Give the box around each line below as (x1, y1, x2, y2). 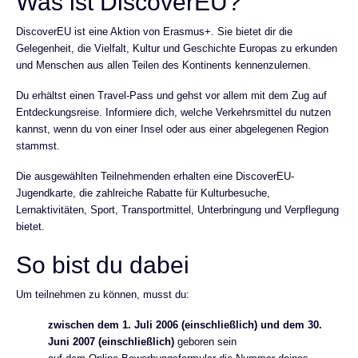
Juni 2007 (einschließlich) (48, 336, 174, 348)
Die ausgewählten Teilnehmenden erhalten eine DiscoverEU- (16, 170, 294, 183)
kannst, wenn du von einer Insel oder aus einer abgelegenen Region (16, 123, 328, 136)
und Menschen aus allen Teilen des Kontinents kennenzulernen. (16, 59, 317, 72)
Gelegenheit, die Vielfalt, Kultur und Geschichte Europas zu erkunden (16, 42, 337, 55)
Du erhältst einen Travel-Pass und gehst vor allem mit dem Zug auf (16, 89, 327, 102)
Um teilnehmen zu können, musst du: (16, 288, 189, 301)
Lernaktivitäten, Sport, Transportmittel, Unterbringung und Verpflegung (16, 204, 339, 217)
